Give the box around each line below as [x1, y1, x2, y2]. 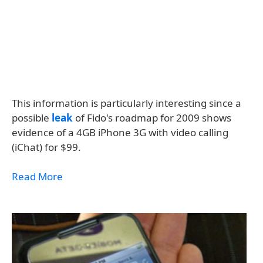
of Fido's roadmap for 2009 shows [73, 111, 231, 124]
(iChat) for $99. [12, 140, 81, 154]
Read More [12, 170, 63, 183]
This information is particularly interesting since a [12, 96, 241, 110]
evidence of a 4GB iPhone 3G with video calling [12, 126, 228, 139]
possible [12, 111, 52, 124]
